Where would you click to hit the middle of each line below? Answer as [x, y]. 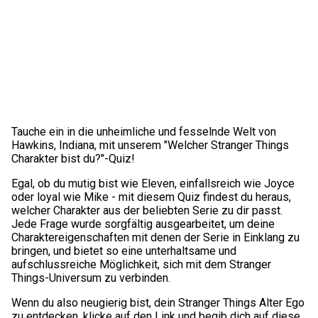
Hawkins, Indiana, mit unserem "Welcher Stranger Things [150, 145]
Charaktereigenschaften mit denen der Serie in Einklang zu [155, 237]
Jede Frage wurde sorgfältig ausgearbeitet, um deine [143, 224]
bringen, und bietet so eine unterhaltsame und [124, 251]
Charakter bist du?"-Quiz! [73, 158]
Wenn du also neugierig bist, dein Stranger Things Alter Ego [158, 302]
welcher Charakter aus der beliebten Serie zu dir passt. [147, 210]
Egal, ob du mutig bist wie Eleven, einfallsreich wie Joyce [153, 183]
